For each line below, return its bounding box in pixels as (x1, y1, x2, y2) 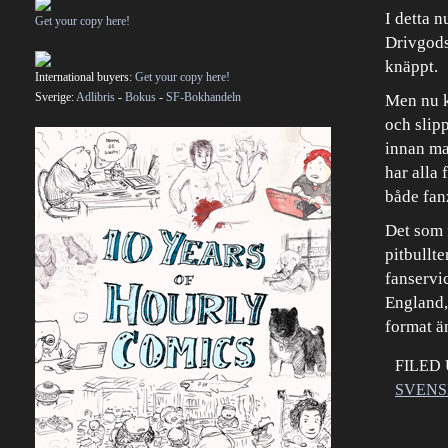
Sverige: (35, 90, 76, 104)
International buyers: (35, 70, 135, 84)
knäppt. (385, 57, 438, 76)
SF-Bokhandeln (166, 90, 241, 104)
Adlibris (76, 90, 115, 104)
